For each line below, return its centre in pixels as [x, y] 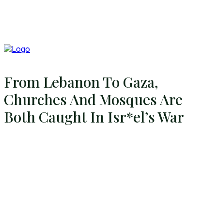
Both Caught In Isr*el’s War [94, 117]
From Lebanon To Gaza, [81, 82]
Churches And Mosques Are [93, 100]
